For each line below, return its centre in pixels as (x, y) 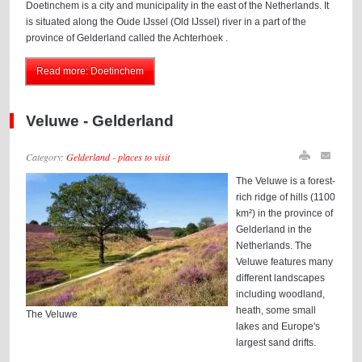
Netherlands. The (274, 246)
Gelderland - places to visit (118, 157)
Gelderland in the (274, 229)
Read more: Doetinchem (90, 71)
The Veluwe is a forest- (286, 181)
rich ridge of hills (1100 (286, 197)
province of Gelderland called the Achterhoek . (127, 38)
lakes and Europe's (278, 326)
